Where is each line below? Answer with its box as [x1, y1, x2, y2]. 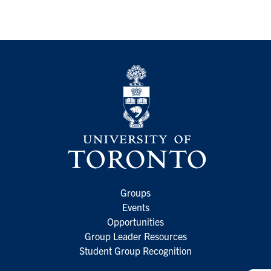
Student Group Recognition [79, 244, 192, 257]
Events [122, 201, 149, 214]
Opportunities [107, 215, 164, 228]
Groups [120, 186, 151, 199]
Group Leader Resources [84, 230, 187, 243]
